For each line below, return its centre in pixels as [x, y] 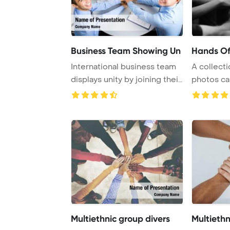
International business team [123, 66]
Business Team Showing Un [126, 51]
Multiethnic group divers [120, 218]
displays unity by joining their [126, 79]
